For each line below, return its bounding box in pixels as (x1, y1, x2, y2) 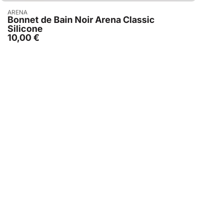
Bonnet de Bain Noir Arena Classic (7, 14, 155, 25)
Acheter (88, 7, 118, 17)
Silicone (7, 23, 43, 34)
